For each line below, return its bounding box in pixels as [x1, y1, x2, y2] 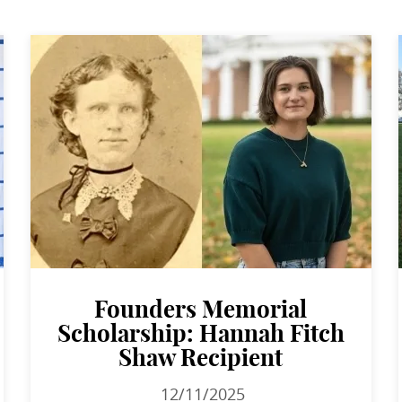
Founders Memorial [94, 298, 308, 322]
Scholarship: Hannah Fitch [57, 322, 345, 346]
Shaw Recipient [118, 346, 284, 371]
